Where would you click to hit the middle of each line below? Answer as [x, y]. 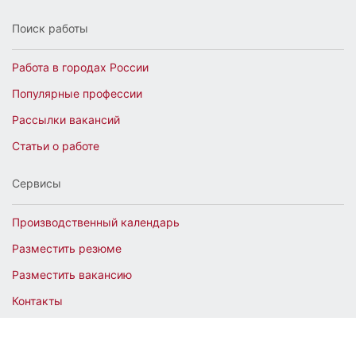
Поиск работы [50, 28]
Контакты [37, 301]
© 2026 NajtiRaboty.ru [71, 338]
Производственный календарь [96, 222]
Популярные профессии [77, 93]
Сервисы [37, 183]
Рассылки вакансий [66, 120]
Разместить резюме [67, 248]
